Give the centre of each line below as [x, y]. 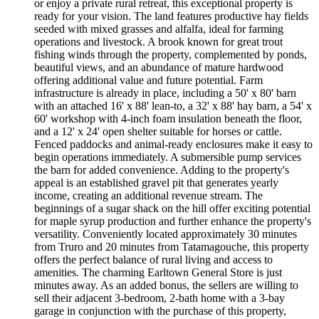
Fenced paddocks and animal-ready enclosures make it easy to [173, 144]
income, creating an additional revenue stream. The [148, 195]
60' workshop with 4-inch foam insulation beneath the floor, [168, 118]
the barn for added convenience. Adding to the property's [162, 169]
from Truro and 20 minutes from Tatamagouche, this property [172, 246]
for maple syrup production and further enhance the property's [173, 221]
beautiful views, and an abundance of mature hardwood [159, 67]
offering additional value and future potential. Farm [148, 80]
